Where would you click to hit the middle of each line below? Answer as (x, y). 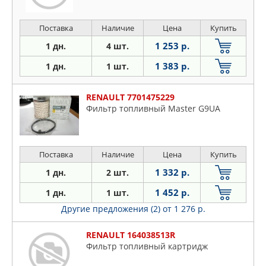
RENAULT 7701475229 (130, 97)
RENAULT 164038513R (131, 235)
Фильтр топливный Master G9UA (153, 109)
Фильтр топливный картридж (147, 246)
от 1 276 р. (184, 209)
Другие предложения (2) (112, 209)
